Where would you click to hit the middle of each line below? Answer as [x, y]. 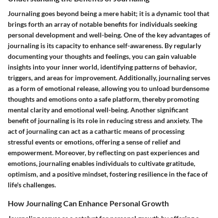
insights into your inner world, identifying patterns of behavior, [102, 67]
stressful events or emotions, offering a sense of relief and [94, 142]
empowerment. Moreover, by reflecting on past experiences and [104, 152]
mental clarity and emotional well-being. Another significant [98, 109]
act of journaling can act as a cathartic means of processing [96, 131]
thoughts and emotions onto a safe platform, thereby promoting [103, 99]
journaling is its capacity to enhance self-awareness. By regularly [104, 45]
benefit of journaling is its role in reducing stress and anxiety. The [105, 120]
